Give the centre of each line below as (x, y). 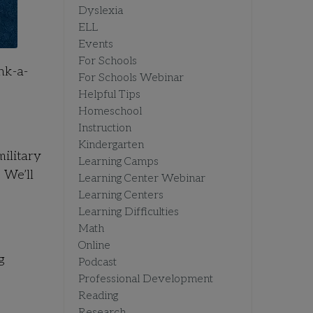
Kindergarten (111, 145)
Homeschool (110, 112)
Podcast (97, 263)
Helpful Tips (109, 95)
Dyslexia (101, 11)
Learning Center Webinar (142, 179)
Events (96, 45)
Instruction (105, 129)
